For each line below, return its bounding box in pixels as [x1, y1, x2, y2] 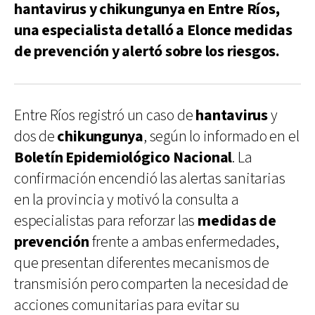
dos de [14, 126, 58, 147]
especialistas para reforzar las [14, 210, 198, 231]
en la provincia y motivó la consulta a [14, 189, 239, 210]
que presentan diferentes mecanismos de [14, 252, 269, 274]
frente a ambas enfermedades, [89, 231, 279, 252]
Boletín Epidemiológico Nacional [14, 147, 233, 168]
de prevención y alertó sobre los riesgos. [14, 41, 280, 62]
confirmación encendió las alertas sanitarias [14, 168, 285, 189]
